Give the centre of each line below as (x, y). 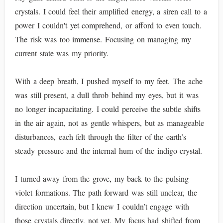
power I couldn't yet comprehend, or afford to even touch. (109, 25)
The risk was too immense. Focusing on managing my (103, 39)
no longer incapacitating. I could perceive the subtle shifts (108, 109)
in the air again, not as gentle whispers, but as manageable (110, 123)
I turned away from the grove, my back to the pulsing (102, 178)
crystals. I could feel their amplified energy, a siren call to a (111, 11)
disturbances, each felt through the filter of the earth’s (101, 137)
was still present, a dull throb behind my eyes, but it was (107, 95)
